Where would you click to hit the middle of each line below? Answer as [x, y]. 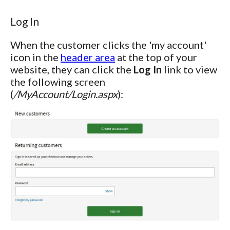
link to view [189, 70]
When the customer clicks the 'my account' [108, 45]
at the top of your [156, 57]
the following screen [58, 82]
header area [88, 57]
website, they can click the [72, 70]
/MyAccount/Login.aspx [65, 94]
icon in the [35, 57]
